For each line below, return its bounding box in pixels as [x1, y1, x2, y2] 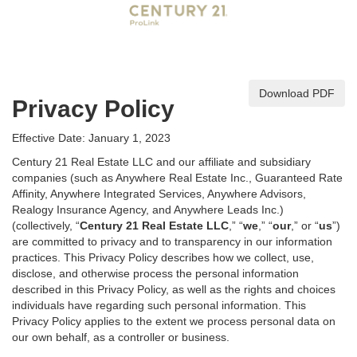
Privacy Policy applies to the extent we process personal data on [12, 315, 335, 328]
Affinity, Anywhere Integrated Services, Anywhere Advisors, [12, 187, 306, 200]
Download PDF [259, 87, 335, 100]
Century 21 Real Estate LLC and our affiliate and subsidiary [12, 155, 311, 168]
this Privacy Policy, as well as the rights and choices [76, 283, 335, 296]
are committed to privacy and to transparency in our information [12, 235, 332, 248]
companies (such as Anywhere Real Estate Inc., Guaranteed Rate [12, 171, 343, 184]
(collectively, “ [12, 219, 80, 232]
